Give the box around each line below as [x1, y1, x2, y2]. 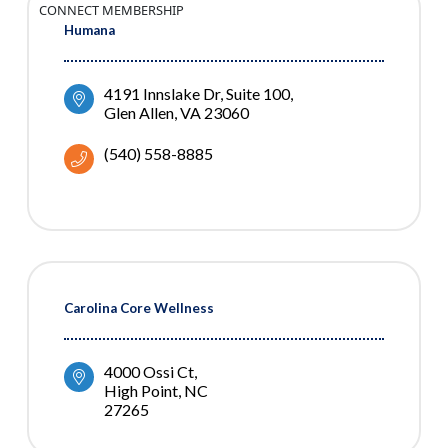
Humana [64, 21, 115, 38]
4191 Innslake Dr [104, 83, 220, 103]
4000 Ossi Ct [104, 361, 194, 381]
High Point [104, 380, 178, 400]
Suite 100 [226, 83, 290, 103]
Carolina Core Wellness [64, 299, 214, 316]
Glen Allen [104, 102, 174, 122]
